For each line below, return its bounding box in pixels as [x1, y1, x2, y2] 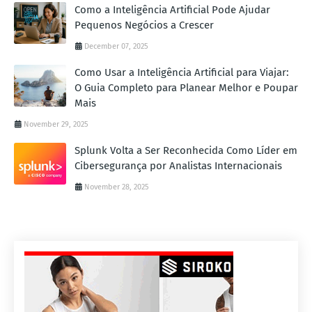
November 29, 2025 [24, 120, 88, 130]
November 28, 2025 [84, 182, 149, 192]
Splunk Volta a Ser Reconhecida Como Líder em [75, 144, 297, 157]
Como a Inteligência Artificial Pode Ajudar [75, 3, 270, 17]
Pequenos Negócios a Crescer [75, 19, 214, 32]
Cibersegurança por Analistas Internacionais [75, 159, 282, 173]
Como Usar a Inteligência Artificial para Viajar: [75, 66, 289, 79]
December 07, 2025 [84, 42, 148, 52]
